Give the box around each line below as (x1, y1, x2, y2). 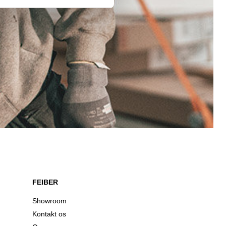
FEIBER (32, 178, 58, 187)
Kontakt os (32, 210, 66, 218)
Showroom (32, 197, 67, 205)
